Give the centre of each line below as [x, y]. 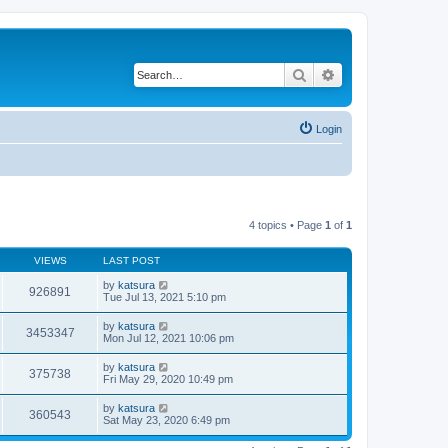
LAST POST [131, 260]
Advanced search [388, 74]
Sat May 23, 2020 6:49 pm [166, 419]
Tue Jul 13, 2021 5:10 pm [164, 296]
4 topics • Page [287, 224]
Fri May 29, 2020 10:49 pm [168, 378]
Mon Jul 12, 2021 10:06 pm [168, 337]
